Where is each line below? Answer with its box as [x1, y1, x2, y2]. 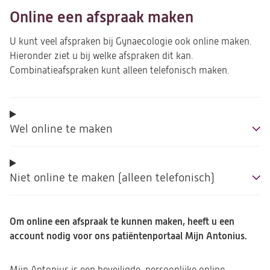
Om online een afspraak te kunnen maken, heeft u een [10, 216, 234, 227]
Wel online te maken [10, 122, 113, 135]
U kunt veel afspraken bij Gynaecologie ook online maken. [10, 36, 251, 47]
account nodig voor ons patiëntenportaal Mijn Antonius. [10, 230, 247, 242]
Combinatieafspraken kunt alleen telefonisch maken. [10, 65, 229, 76]
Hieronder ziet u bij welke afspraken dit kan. [10, 51, 193, 61]
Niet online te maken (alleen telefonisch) [10, 171, 215, 184]
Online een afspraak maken [10, 8, 193, 26]
